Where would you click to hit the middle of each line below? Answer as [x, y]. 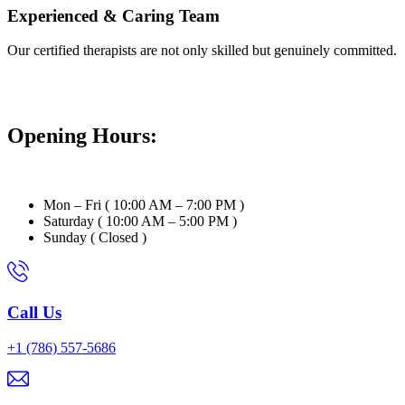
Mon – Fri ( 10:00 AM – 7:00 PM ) [144, 205]
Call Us [34, 312]
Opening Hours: [85, 136]
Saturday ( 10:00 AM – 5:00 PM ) [140, 221]
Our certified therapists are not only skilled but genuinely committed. [202, 51]
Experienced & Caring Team [113, 15]
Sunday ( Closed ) [95, 238]
